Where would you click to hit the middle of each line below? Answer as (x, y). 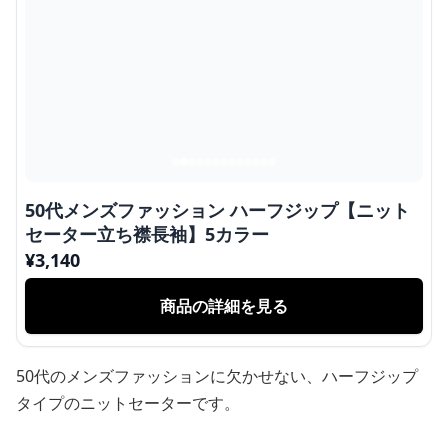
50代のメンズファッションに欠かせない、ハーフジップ (217, 376)
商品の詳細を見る (224, 306)
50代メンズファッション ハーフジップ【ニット (217, 210)
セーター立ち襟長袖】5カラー (147, 234)
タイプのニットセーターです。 (128, 403)
